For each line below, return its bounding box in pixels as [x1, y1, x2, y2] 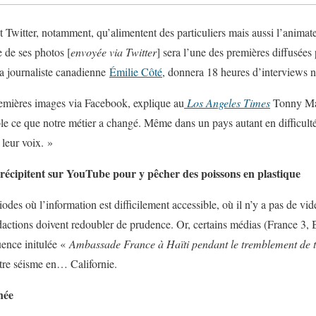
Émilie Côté [109, 64, 162, 79]
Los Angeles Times [187, 95, 270, 110]
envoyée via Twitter [71, 44, 157, 59]
